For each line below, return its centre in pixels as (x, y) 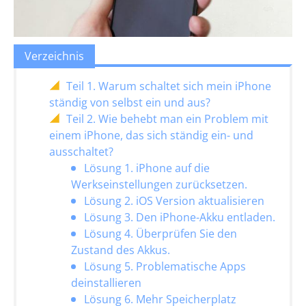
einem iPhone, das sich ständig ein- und (151, 136)
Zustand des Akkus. (121, 250)
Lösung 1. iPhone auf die (147, 168)
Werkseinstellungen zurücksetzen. (159, 185)
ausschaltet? (81, 152)
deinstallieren (106, 283)
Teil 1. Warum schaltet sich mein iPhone (169, 86)
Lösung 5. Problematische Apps (165, 267)
